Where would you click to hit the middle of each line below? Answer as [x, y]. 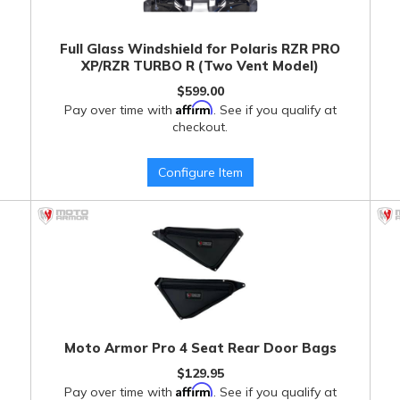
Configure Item [200, 172]
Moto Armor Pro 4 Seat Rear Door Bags [200, 348]
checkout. [200, 127]
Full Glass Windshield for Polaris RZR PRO [200, 49]
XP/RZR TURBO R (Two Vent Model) [200, 66]
